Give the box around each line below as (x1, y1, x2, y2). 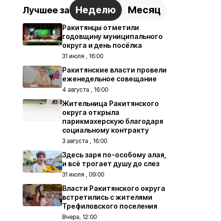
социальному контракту (62, 126, 149, 135)
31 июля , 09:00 (62, 171, 104, 179)
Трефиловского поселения (62, 202, 157, 211)
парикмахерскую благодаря (62, 117, 163, 126)
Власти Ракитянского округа (62, 184, 165, 193)
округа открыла (62, 108, 119, 117)
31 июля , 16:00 (62, 52, 103, 60)
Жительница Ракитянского (62, 99, 159, 108)
